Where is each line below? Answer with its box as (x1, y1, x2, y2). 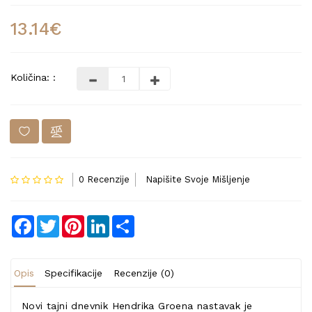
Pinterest (84, 215, 129, 226)
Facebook (34, 215, 83, 226)
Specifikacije (45, 267, 103, 279)
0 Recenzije (79, 174, 130, 185)
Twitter (59, 215, 95, 226)
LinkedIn (109, 215, 151, 226)
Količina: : (10, 72, 56, 83)
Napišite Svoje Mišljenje (145, 174, 250, 185)
